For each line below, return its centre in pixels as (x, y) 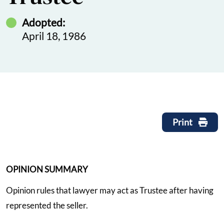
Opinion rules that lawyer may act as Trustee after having (110, 190)
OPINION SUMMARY (47, 169)
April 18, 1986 (54, 35)
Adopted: (43, 22)
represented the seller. (47, 205)
